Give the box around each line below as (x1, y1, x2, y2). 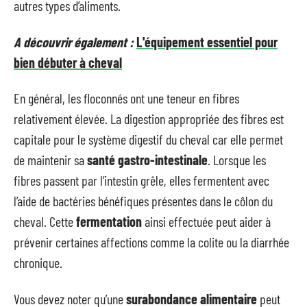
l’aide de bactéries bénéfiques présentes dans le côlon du (14, 193, 273, 209)
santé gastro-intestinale (87, 151, 208, 168)
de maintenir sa (14, 151, 87, 168)
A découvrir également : (14, 33, 134, 50)
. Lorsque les (208, 151, 266, 168)
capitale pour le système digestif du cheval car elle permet (14, 131, 283, 147)
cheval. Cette (14, 213, 76, 230)
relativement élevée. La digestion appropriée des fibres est (14, 110, 284, 127)
